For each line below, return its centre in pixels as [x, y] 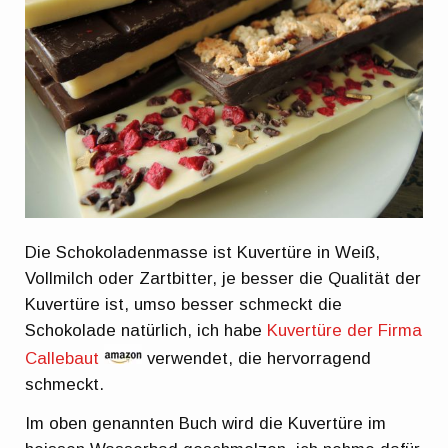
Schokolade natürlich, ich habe [146, 330]
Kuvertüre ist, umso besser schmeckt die [184, 304]
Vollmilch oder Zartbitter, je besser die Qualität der [223, 278]
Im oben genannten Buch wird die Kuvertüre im [206, 423]
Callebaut [62, 358]
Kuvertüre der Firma [345, 330]
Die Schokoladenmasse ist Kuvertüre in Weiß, [203, 252]
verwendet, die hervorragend [257, 358]
